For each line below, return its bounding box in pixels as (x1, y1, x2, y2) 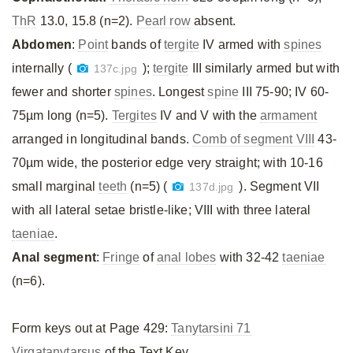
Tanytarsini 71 (171, 321, 251, 335)
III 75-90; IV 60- (239, 85, 329, 98)
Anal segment (12, 251, 96, 264)
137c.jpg (93, 63, 137, 75)
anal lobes (156, 251, 217, 264)
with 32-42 (216, 251, 283, 264)
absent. (190, 14, 236, 28)
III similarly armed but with (188, 61, 340, 75)
